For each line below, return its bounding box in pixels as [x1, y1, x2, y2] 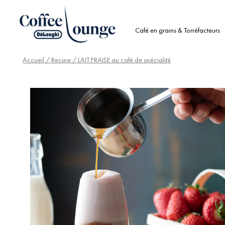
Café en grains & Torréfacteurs [135, 25, 220, 35]
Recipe [51, 55, 71, 64]
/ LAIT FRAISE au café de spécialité [71, 55, 171, 64]
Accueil [23, 55, 45, 64]
